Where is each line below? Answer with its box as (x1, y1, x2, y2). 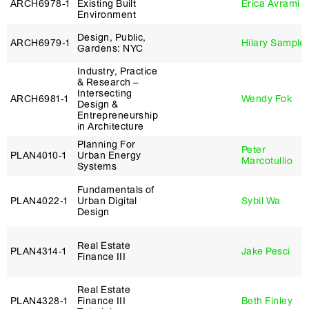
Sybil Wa (241, 195, 281, 207)
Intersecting (77, 88, 132, 99)
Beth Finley (241, 295, 292, 307)
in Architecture (77, 121, 144, 132)
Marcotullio (241, 155, 292, 167)
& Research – (77, 77, 139, 88)
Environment (77, 9, 136, 21)
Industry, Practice (77, 66, 158, 77)
